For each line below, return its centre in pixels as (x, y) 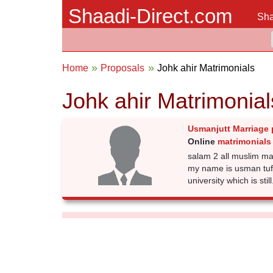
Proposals (123, 68)
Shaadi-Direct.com (150, 16)
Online (202, 141)
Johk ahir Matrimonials (206, 68)
